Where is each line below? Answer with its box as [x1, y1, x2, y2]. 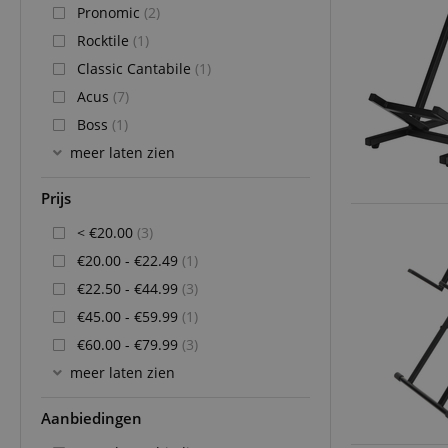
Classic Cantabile [77, 58, 195, 78]
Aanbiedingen [41, 407, 142, 429]
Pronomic [77, 2, 144, 22]
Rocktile [77, 30, 133, 50]
